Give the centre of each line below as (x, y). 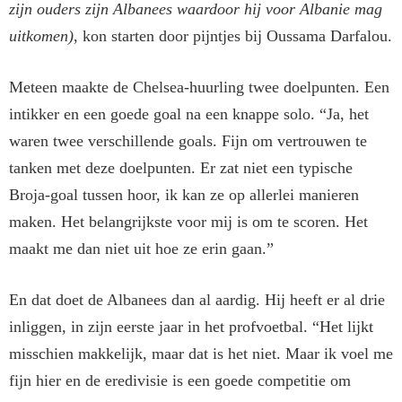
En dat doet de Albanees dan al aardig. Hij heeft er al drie (197, 300)
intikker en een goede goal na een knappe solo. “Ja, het (189, 114)
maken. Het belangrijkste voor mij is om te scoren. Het (188, 222)
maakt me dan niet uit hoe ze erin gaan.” (141, 249)
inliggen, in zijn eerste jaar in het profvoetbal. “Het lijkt (191, 327)
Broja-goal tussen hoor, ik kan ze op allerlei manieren (184, 195)
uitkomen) (41, 36)
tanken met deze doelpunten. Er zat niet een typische (181, 168)
